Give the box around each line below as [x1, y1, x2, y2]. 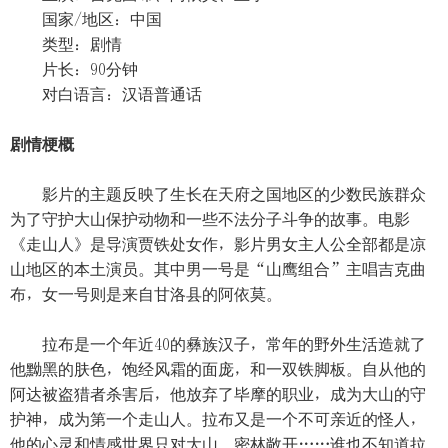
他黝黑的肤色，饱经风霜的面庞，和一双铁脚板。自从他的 [10, 361, 426, 377]
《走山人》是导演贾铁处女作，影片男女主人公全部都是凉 [10, 236, 426, 252]
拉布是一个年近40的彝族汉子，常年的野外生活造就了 [10, 336, 426, 352]
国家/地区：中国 [10, 11, 162, 27]
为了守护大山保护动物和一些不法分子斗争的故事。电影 [10, 211, 410, 227]
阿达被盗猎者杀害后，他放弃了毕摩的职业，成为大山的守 [10, 386, 426, 402]
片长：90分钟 [10, 61, 138, 77]
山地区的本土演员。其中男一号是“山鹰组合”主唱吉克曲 [10, 261, 426, 277]
